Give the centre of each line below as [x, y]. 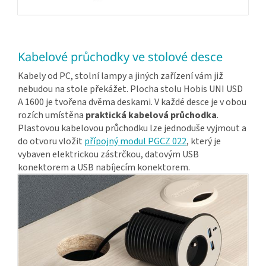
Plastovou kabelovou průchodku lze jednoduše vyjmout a [132, 128]
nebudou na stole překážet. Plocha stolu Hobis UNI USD [130, 89]
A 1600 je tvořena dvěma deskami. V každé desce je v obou [132, 102]
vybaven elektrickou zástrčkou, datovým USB [108, 154]
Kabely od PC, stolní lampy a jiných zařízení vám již [121, 76]
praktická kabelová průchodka [151, 115]
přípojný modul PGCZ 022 [135, 141]
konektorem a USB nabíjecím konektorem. [104, 167]
